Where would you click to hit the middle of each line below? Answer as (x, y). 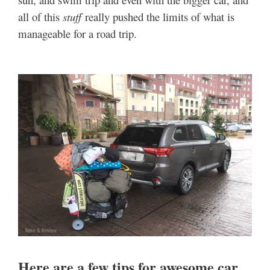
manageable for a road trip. (77, 33)
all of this (40, 16)
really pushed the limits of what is (158, 16)
